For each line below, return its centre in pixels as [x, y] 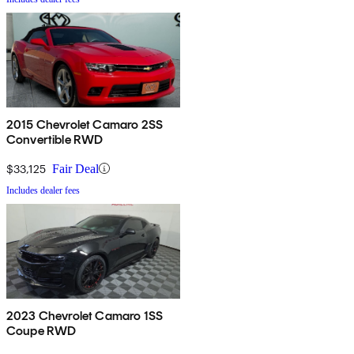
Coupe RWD [41, 330]
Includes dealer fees [43, 190]
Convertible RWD [55, 139]
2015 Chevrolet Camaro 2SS [85, 124]
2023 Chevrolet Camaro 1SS [85, 315]
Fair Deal [75, 168]
